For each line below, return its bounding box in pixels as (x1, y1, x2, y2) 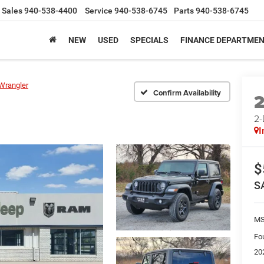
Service (85, 6, 113, 16)
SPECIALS (130, 35, 169, 45)
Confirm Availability (153, 87, 221, 98)
